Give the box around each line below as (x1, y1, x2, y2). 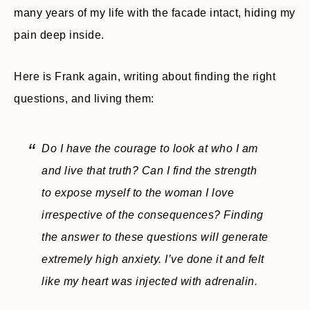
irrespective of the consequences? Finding (42, 209, 264, 221)
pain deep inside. (14, 29, 104, 42)
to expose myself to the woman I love (42, 187, 234, 199)
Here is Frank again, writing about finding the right (14, 71, 275, 83)
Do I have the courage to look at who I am (42, 143, 258, 155)
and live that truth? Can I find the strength (42, 165, 257, 177)
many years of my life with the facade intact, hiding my (14, 7, 295, 19)
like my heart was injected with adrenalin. (42, 275, 257, 288)
